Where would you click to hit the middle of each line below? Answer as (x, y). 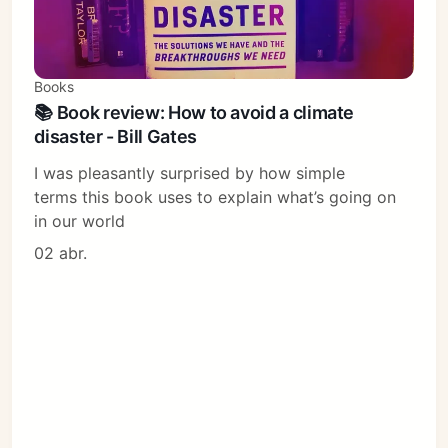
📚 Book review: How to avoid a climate (194, 113)
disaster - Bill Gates (115, 137)
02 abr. (61, 253)
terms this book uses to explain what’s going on (215, 197)
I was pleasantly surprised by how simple (190, 173)
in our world (80, 221)
